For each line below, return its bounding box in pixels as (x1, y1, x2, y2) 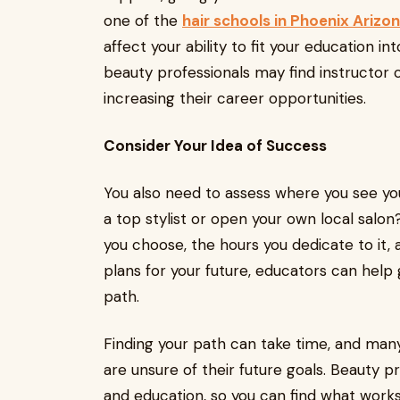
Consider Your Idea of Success (104, 136, 327, 155)
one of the (104, 11, 182, 30)
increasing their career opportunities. (104, 88, 366, 108)
